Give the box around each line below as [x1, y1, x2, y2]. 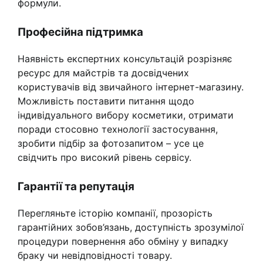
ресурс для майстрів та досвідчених [18, 66, 189, 79]
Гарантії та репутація [18, 179, 134, 193]
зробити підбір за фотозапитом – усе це [18, 137, 204, 149]
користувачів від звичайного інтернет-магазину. [18, 80, 244, 93]
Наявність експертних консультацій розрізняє [18, 52, 232, 65]
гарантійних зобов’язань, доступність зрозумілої [18, 221, 244, 233]
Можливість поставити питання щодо [18, 95, 194, 107]
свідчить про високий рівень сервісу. [18, 151, 191, 163]
